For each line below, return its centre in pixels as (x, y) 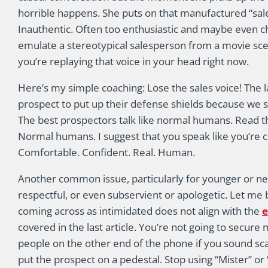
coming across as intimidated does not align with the (140, 211)
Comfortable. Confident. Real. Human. (106, 152)
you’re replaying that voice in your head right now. (133, 61)
